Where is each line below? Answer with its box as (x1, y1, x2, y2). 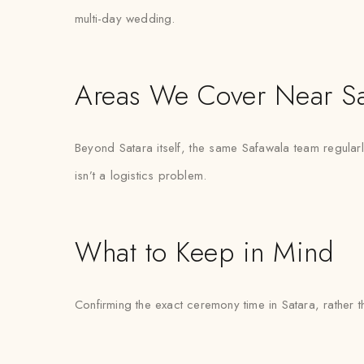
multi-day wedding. (75, 10, 175, 28)
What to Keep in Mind (75, 232, 335, 272)
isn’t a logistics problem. (75, 167, 207, 184)
